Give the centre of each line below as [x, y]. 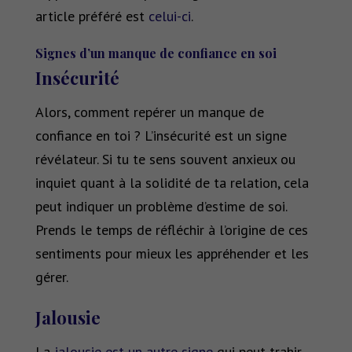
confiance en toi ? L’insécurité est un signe [161, 136]
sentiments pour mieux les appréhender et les [172, 254]
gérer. [51, 277]
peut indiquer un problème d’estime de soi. [161, 207]
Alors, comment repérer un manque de [149, 112]
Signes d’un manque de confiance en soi [156, 53]
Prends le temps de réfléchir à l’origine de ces [171, 230]
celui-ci [169, 16]
